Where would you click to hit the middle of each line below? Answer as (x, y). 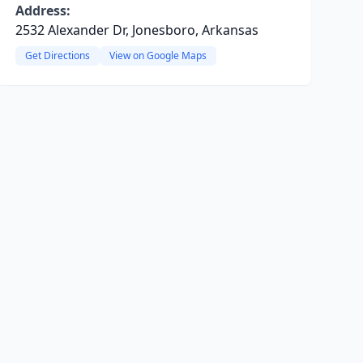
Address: (43, 11)
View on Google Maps (158, 56)
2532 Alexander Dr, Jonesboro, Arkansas (137, 30)
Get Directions (57, 56)
